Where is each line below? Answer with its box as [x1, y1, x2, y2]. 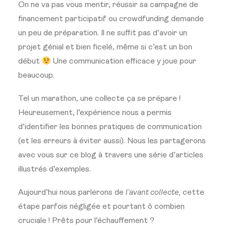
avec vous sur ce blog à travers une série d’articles [18, 151, 203, 159]
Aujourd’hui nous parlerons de [18, 189, 126, 197]
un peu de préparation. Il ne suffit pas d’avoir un [18, 29, 187, 37]
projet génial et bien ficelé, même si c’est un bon [18, 43, 192, 51]
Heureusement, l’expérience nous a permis [18, 109, 172, 117]
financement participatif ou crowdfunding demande [18, 15, 204, 23]
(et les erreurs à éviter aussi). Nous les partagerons [18, 137, 206, 145]
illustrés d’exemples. [18, 165, 91, 174]
